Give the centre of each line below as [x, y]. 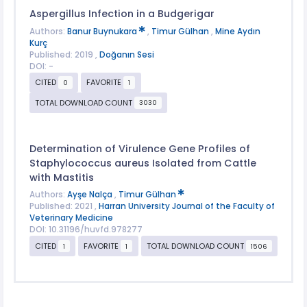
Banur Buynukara [103, 31]
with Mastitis [61, 177]
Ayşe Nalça [90, 195]
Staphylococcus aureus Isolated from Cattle [143, 163]
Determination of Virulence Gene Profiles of [139, 148]
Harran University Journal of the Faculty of [186, 207]
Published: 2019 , [64, 54]
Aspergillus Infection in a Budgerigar [122, 14]
